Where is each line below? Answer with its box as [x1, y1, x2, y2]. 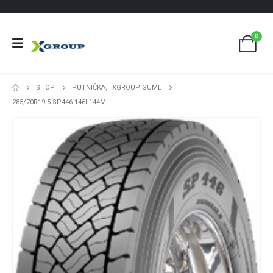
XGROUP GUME [112, 83, 162, 91]
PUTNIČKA [72, 83, 106, 91]
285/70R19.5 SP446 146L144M [12, 98, 106, 106]
